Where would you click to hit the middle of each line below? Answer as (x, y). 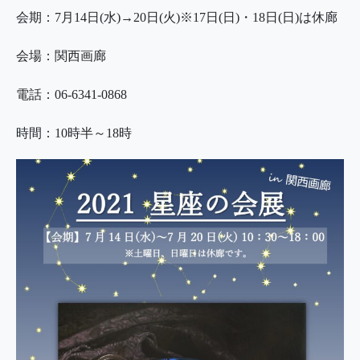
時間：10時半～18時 (74, 133)
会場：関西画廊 (61, 55)
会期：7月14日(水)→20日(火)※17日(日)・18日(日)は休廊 (177, 17)
